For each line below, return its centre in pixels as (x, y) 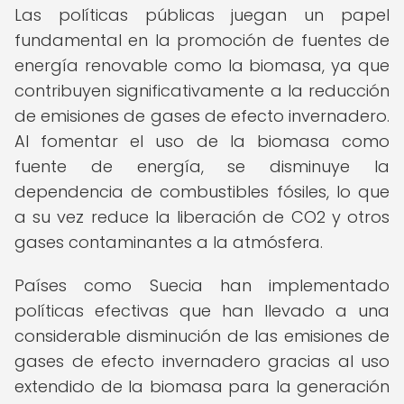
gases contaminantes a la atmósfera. (169, 242)
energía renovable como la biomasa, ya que (202, 65)
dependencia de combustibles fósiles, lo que (202, 192)
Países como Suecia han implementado (202, 285)
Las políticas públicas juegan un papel (202, 15)
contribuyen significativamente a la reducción (202, 91)
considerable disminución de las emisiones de (202, 336)
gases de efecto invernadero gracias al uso (202, 361)
